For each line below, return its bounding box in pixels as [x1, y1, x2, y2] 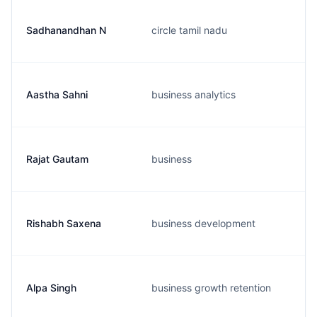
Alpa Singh [26, 282, 76, 294]
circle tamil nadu [151, 24, 227, 36]
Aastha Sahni [26, 88, 88, 100]
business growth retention [151, 282, 271, 294]
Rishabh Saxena [26, 217, 101, 229]
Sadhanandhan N [26, 24, 106, 36]
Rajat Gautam [26, 153, 88, 165]
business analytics [151, 88, 236, 100]
